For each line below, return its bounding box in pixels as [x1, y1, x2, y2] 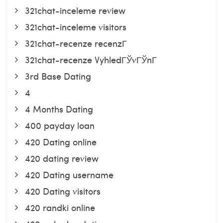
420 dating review [25, 152, 99, 164]
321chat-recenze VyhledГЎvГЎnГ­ [25, 53, 157, 66]
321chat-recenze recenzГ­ [25, 37, 127, 49]
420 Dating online [25, 135, 97, 148]
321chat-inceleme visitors [25, 20, 126, 33]
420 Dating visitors [25, 185, 101, 197]
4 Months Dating [25, 103, 93, 115]
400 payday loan [25, 119, 95, 131]
